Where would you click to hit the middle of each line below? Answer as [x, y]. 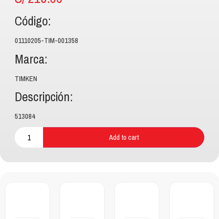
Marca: [31, 59]
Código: [33, 22]
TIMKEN [26, 78]
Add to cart [124, 137]
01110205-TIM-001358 [46, 41]
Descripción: [44, 97]
